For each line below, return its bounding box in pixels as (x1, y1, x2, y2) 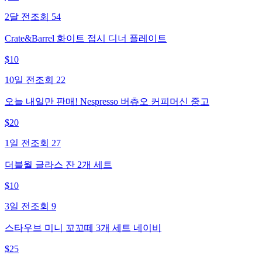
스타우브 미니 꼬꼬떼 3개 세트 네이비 (5, 222, 161, 233)
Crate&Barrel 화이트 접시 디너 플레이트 (5, 33, 167, 43)
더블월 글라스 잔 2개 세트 (5, 159, 112, 170)
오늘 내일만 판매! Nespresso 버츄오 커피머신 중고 (5, 96, 209, 106)
